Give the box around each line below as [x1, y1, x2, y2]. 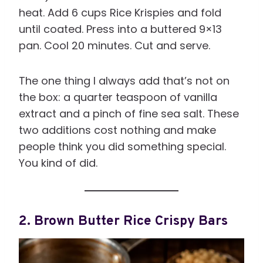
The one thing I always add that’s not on [19, 73, 230, 89]
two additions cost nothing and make [19, 123, 216, 138]
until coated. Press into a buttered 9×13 [19, 22, 222, 37]
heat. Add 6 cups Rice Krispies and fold [19, 5, 221, 21]
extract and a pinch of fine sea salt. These [19, 106, 239, 122]
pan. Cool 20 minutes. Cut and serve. [19, 38, 210, 53]
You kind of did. [19, 156, 97, 171]
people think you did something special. [19, 139, 226, 154]
